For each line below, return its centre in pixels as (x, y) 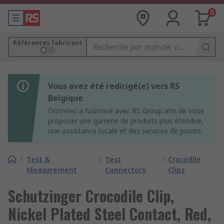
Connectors (125, 170)
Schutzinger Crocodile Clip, (91, 196)
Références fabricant (47, 43)
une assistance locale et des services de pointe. (125, 131)
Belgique (65, 98)
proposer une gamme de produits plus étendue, (126, 121)
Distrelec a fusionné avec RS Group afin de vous (126, 111)
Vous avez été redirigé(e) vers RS (114, 86)
